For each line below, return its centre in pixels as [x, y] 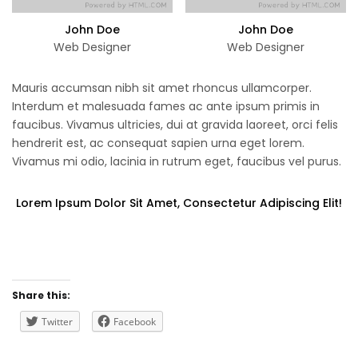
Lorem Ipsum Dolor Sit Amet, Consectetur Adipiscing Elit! [179, 203]
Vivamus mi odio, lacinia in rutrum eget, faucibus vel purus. [177, 161]
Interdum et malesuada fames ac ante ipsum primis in [166, 106]
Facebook [135, 321]
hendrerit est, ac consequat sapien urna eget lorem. [158, 143]
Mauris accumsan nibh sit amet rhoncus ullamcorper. [162, 88]
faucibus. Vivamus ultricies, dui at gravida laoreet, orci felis [175, 124]
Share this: [41, 295]
